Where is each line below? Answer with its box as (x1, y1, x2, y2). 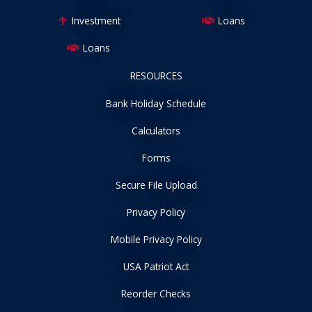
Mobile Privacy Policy (110, 232, 202, 246)
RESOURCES (130, 68, 182, 82)
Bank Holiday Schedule (106, 96, 206, 110)
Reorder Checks (121, 286, 191, 300)
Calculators (132, 123, 180, 137)
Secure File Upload (115, 178, 197, 192)
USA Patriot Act (123, 259, 189, 273)
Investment (72, 13, 121, 27)
